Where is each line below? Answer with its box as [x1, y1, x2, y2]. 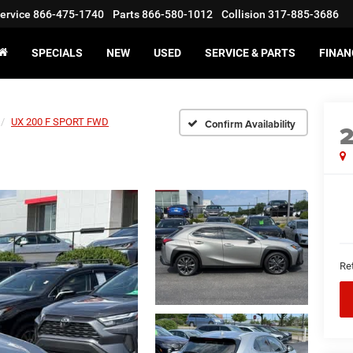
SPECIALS [32, 46, 83, 60]
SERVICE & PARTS [205, 46, 295, 60]
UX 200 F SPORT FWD [11, 116, 109, 128]
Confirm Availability [205, 116, 295, 132]
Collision [221, 8, 266, 21]
